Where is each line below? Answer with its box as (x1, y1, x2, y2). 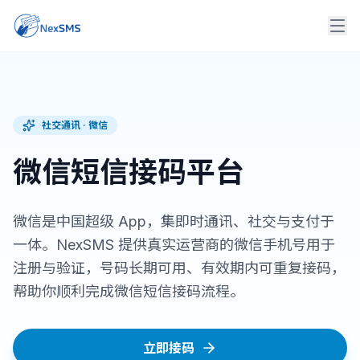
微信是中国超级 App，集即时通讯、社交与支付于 (13, 213, 334, 230)
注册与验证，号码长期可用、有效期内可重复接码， (13, 260, 346, 276)
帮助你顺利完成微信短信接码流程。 (13, 283, 244, 300)
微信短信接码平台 (13, 154, 244, 190)
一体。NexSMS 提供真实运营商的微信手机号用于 (13, 236, 335, 253)
